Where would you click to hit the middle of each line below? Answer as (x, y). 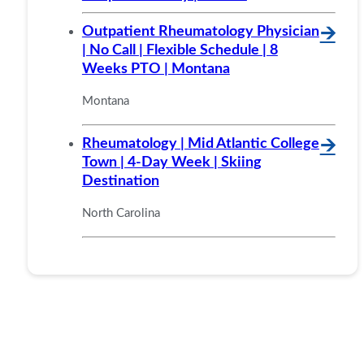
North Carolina (121, 213)
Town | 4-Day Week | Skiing (171, 162)
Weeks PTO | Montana (156, 68)
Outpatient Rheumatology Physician (200, 31)
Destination (120, 180)
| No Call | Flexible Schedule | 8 (180, 50)
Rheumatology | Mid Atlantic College (200, 143)
